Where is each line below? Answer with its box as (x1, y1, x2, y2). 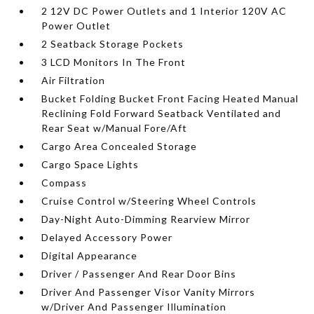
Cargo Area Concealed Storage (41, 140, 198, 152)
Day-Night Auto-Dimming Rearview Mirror (41, 213, 251, 225)
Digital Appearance (41, 250, 138, 261)
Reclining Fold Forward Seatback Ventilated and (41, 107, 282, 119)
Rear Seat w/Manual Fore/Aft (41, 122, 188, 134)
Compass (41, 177, 88, 189)
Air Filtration (41, 74, 106, 86)
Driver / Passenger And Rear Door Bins (41, 268, 237, 280)
